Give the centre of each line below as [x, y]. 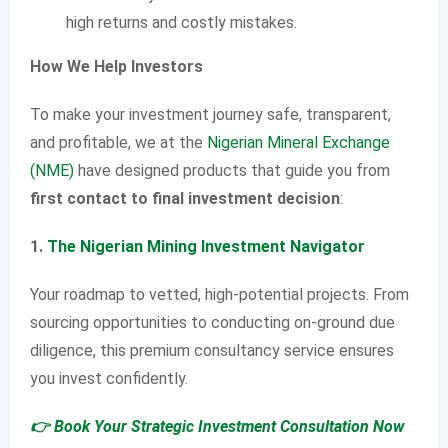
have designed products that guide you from [232, 170]
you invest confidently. [109, 378]
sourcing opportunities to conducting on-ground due [212, 322]
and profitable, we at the [118, 142]
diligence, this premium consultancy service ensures [212, 350]
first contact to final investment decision [185, 198]
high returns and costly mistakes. [181, 22]
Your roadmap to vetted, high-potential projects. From [219, 294]
